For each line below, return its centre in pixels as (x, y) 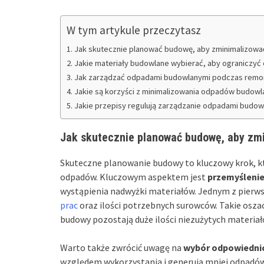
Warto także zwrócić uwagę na (122, 247)
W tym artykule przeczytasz (134, 30)
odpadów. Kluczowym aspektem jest (134, 176)
